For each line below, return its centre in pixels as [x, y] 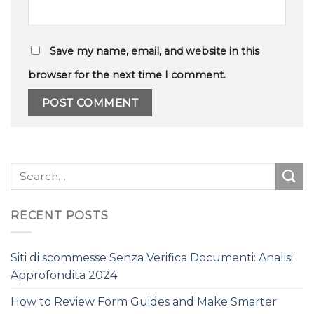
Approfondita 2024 [64, 275]
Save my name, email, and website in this [155, 51]
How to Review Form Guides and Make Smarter [144, 302]
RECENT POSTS [60, 215]
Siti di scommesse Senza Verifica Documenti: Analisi [152, 258]
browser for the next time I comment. [127, 75]
